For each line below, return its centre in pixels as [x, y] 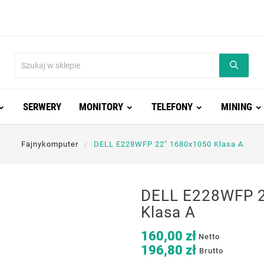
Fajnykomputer [49, 144]
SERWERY [42, 107]
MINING [236, 107]
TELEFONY [172, 107]
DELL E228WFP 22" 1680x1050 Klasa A [168, 144]
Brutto [211, 250]
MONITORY [101, 107]
